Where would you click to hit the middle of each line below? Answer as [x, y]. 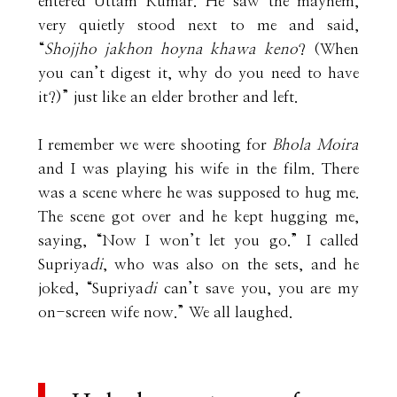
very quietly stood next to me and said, [198, 25]
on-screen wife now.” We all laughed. [167, 312]
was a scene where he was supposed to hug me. [198, 192]
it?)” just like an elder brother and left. [167, 97]
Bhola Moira [313, 144]
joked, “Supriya [90, 288]
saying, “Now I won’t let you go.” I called [198, 240]
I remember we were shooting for [152, 144]
